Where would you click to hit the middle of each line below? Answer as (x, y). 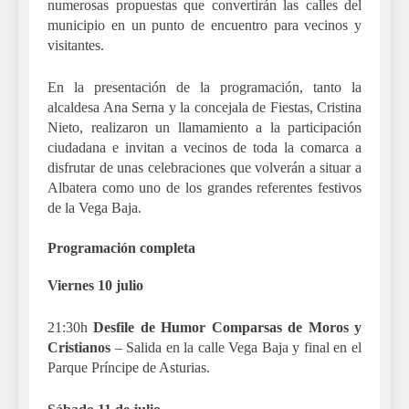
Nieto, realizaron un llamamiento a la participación (204, 128)
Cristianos (79, 348)
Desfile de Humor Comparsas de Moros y (228, 328)
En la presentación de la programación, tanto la (204, 88)
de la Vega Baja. (94, 208)
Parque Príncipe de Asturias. (129, 368)
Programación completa (121, 248)
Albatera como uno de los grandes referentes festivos (204, 188)
